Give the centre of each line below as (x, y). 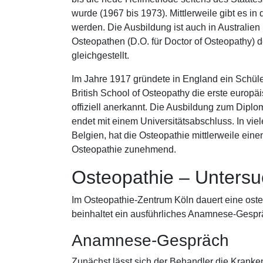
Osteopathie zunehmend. (125, 149)
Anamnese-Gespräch (153, 240)
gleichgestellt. (102, 55)
